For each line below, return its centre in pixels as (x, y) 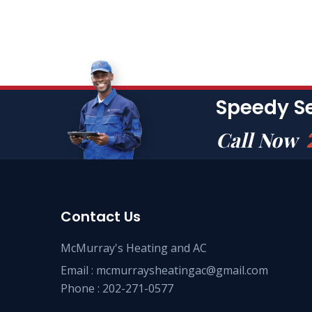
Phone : (81, 288)
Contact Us (101, 217)
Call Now (259, 140)
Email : (78, 270)
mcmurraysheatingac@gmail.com (182, 270)
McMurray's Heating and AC (134, 248)
